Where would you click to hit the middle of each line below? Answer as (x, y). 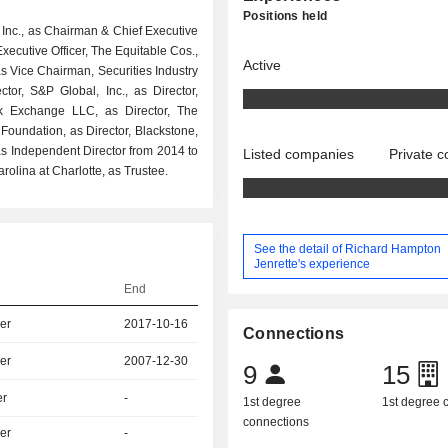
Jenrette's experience (312, 263)
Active (262, 65)
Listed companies (299, 154)
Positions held (285, 16)
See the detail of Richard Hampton (348, 248)
